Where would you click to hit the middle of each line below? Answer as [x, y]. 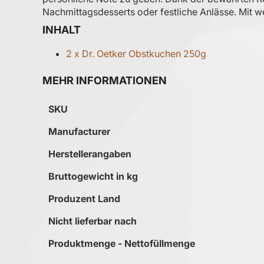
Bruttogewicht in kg [93, 176]
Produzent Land [84, 199]
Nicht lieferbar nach [93, 221]
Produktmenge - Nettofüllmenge [122, 244]
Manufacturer [79, 132]
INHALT [62, 30]
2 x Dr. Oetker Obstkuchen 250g [136, 54]
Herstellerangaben [90, 154]
